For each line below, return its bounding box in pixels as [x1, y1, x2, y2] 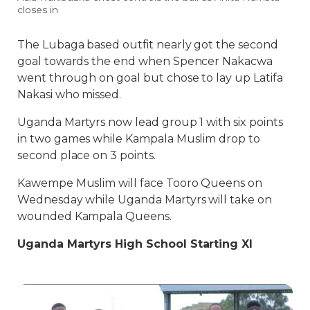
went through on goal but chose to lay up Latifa [17, 71, 283, 85]
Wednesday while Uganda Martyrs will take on [17, 193, 272, 207]
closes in [17, 4, 58, 16]
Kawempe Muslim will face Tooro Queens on [17, 176, 263, 190]
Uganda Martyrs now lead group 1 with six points [17, 116, 283, 129]
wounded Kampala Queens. [17, 210, 172, 224]
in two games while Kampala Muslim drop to [17, 132, 260, 146]
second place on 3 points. [17, 149, 156, 163]
